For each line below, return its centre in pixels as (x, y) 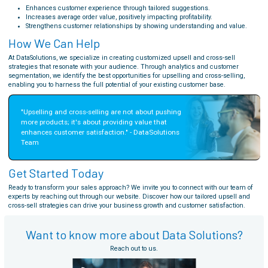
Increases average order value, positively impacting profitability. (119, 17)
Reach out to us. (134, 249)
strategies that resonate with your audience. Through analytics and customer (123, 66)
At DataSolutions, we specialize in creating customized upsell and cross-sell (121, 57)
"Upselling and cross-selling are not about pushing (101, 112)
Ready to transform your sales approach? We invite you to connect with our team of (130, 187)
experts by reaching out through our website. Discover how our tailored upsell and (129, 196)
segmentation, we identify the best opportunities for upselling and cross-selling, (126, 75)
